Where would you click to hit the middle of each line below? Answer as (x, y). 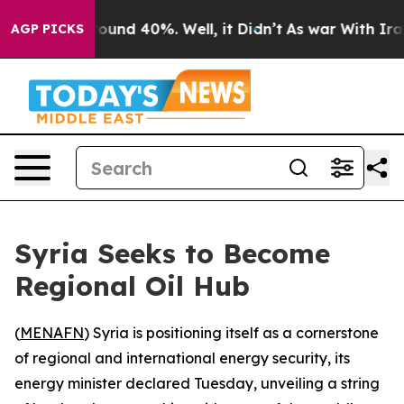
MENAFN (52, 333)
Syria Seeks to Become (172, 253)
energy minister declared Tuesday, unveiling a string (197, 383)
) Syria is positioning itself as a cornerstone (231, 333)
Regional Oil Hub (132, 286)
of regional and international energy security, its (182, 358)
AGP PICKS (47, 29)
